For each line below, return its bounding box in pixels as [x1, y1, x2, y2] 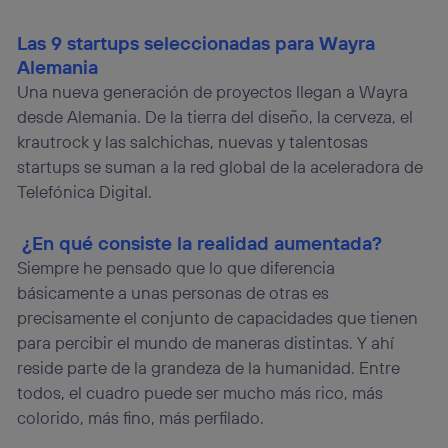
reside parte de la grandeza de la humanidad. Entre [17, 356, 401, 378]
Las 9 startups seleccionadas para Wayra [17, 30, 376, 55]
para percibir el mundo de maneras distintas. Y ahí [17, 331, 395, 353]
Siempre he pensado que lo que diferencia [17, 256, 336, 278]
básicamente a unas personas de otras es [17, 281, 330, 303]
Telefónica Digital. [17, 180, 153, 202]
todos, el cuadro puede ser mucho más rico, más [17, 381, 384, 403]
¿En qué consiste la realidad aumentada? [22, 230, 383, 255]
